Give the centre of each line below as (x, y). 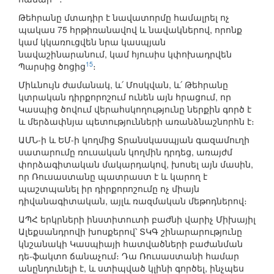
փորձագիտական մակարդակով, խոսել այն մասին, (136, 164)
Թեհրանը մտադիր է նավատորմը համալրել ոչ (124, 17)
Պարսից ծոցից (52, 66)
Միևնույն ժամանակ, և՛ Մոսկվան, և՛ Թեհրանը (123, 85)
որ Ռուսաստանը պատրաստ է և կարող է (113, 176)
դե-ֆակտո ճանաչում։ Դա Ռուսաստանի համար (129, 256)
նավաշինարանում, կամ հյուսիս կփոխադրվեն (125, 54)
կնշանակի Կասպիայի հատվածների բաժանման (131, 244)
